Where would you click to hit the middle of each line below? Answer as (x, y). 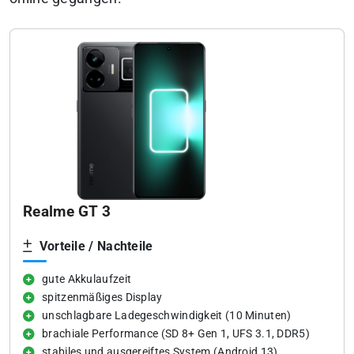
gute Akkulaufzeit (87, 279)
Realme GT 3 (67, 211)
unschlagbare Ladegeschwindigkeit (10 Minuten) (167, 315)
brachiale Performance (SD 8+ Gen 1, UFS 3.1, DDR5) (176, 333)
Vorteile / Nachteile (94, 246)
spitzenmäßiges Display (102, 297)
